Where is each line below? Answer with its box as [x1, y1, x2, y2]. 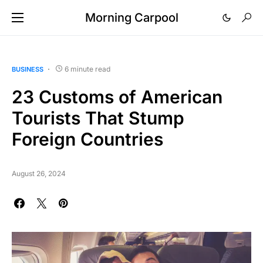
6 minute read [65, 65, 110, 73]
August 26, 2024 [12, 169, 66, 178]
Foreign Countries [12, 129, 163, 150]
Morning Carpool [85, 11, 178, 25]
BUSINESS [12, 65, 43, 73]
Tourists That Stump [12, 107, 184, 129]
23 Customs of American [12, 86, 222, 107]
